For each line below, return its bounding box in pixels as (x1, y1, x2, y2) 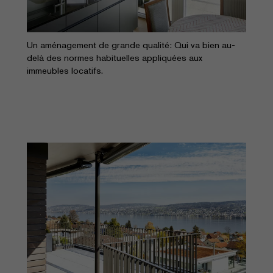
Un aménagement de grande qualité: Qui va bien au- (27, 39, 235, 51)
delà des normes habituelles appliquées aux (27, 52, 202, 64)
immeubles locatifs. (27, 65, 103, 77)
